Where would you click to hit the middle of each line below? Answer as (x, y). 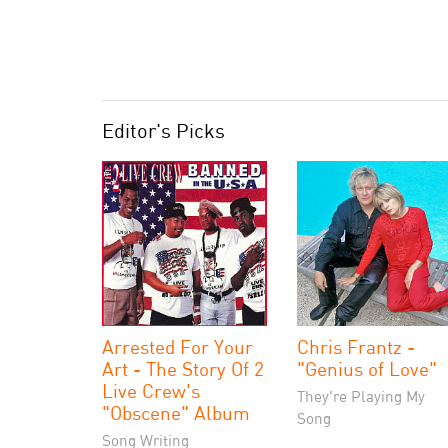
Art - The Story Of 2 (183, 368)
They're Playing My (361, 396)
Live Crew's (151, 390)
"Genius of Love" (367, 368)
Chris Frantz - (356, 346)
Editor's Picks (163, 130)
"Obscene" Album (176, 412)
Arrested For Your (177, 346)
